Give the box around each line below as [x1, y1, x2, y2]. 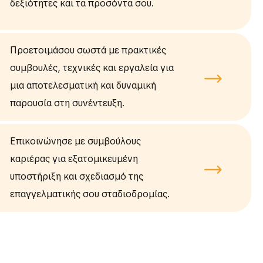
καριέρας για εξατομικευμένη [9, 153, 138, 166]
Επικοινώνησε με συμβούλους [9, 135, 141, 148]
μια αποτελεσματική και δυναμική [9, 79, 156, 92]
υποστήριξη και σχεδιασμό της [9, 170, 143, 183]
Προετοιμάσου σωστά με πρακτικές [9, 44, 166, 57]
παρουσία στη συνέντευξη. [9, 97, 124, 110]
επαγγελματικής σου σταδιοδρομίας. [9, 188, 170, 201]
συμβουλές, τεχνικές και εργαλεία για [9, 62, 174, 75]
